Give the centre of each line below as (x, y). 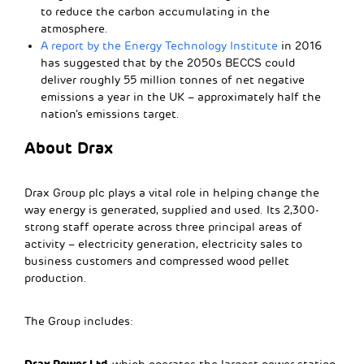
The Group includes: (79, 321)
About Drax (69, 147)
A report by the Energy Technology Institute (159, 45)
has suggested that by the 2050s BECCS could (168, 63)
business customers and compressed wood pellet (157, 261)
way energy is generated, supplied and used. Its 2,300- (172, 210)
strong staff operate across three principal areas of (163, 227)
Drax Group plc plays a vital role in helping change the (172, 193)
